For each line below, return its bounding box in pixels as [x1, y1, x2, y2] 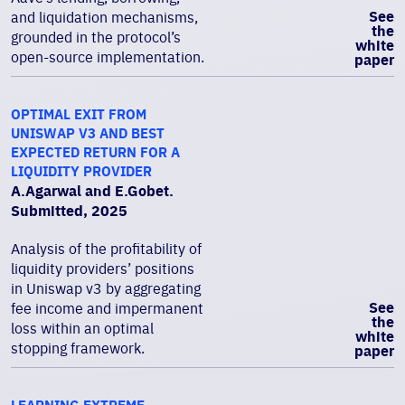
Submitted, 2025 [11, 202, 127, 220]
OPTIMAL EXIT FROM [11, 106, 146, 123]
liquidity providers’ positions [11, 259, 194, 278]
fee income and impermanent [11, 299, 203, 317]
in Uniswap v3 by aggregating [11, 279, 201, 297]
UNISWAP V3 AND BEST [11, 125, 165, 142]
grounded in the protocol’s [11, 28, 181, 46]
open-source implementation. [11, 48, 204, 66]
